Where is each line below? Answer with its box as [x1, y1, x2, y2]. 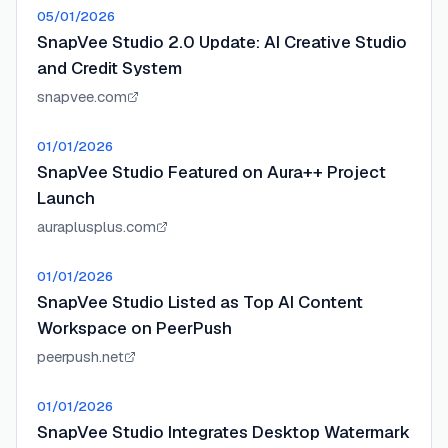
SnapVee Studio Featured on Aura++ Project [37, 161, 386, 183]
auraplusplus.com [37, 217, 156, 236]
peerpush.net [37, 347, 124, 366]
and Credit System [37, 57, 182, 79]
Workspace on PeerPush [37, 317, 232, 339]
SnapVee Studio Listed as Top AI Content [37, 291, 363, 313]
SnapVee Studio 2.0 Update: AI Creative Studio [37, 31, 407, 53]
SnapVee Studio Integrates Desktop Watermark [37, 421, 410, 443]
